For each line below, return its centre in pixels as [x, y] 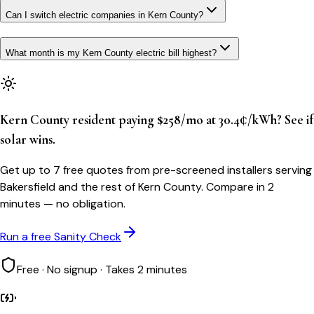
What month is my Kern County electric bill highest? [111, 53]
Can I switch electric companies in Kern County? [104, 15]
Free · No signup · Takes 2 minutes [102, 270]
